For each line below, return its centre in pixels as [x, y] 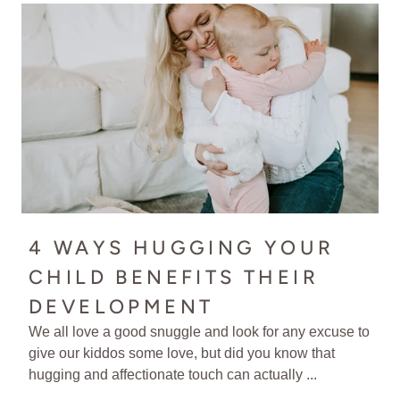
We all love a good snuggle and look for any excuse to [199, 331]
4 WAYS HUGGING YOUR [182, 247]
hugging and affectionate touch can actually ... [173, 374]
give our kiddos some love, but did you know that [182, 353]
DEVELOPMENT [125, 306]
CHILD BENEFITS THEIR [174, 277]
